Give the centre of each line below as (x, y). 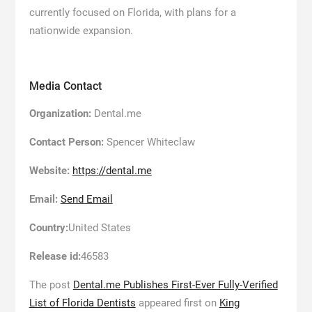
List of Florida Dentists (82, 303)
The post (51, 285)
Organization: (60, 114)
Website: (49, 171)
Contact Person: (66, 142)
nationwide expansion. (82, 31)
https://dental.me (112, 171)
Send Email (86, 199)
